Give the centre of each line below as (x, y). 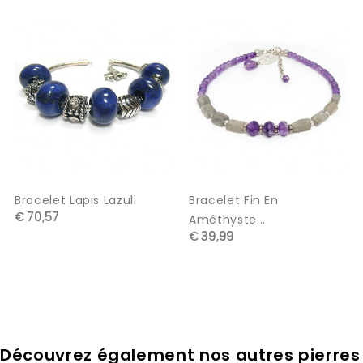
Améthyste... (227, 219)
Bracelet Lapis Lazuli (76, 200)
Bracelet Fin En (234, 200)
